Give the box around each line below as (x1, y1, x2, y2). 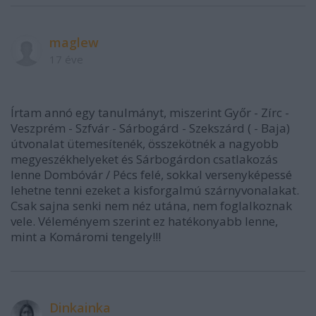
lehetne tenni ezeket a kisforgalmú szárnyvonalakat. (11, 181, 299, 198)
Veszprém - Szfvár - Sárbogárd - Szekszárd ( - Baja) (11, 119, 290, 136)
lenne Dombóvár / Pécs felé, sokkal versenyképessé (11, 166, 292, 183)
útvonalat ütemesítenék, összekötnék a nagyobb (11, 135, 279, 152)
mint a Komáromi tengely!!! (11, 228, 161, 245)
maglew (49, 33, 99, 51)
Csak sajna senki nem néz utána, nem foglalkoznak (11, 197, 292, 214)
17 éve (49, 51, 83, 66)
